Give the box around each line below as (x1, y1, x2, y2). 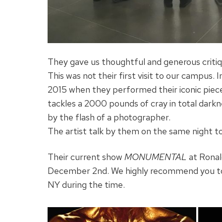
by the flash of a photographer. (48, 111, 170, 123)
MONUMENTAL (124, 151, 187, 163)
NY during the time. (48, 178, 125, 190)
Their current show (48, 151, 124, 163)
